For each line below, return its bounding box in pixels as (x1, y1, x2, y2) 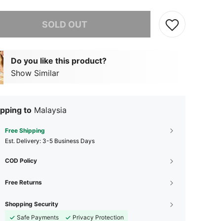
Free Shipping (5, 127, 45, 134)
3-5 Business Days (42, 137, 95, 145)
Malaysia (34, 105, 67, 115)
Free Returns (5, 179, 42, 186)
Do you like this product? (11, 55, 107, 66)
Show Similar (11, 68, 59, 78)
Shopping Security (5, 200, 58, 208)
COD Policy (5, 157, 37, 164)
